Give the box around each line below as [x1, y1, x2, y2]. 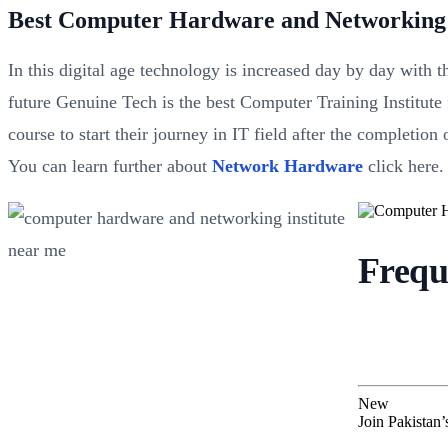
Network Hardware [212, 156, 363, 177]
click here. [363, 156, 444, 177]
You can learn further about [8, 156, 212, 177]
